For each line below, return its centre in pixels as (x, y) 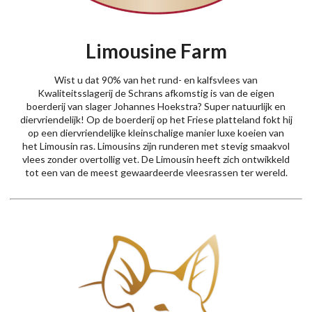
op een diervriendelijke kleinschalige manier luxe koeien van (156, 133)
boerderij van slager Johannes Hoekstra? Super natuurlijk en (156, 107)
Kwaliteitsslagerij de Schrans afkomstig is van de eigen (156, 93)
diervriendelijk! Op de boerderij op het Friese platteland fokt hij (156, 120)
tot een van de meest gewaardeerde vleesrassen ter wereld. (156, 173)
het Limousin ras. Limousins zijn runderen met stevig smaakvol (156, 146)
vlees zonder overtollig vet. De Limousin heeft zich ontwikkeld (156, 159)
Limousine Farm (156, 51)
